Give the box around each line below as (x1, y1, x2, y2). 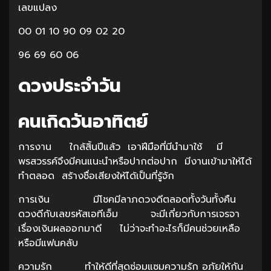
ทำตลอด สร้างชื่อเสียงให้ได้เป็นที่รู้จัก (18, 168, 189, 183)
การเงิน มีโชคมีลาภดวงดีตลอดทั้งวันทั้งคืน (18, 192, 236, 207)
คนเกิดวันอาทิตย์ (18, 107, 148, 135)
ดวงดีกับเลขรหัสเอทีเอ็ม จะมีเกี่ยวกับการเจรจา (18, 206, 240, 221)
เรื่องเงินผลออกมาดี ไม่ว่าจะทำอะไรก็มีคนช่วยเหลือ (18, 221, 240, 236)
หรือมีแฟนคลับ (18, 235, 89, 250)
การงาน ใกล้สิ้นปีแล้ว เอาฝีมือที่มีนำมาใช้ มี (18, 139, 223, 154)
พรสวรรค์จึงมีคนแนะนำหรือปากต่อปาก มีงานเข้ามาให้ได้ (18, 154, 252, 169)
